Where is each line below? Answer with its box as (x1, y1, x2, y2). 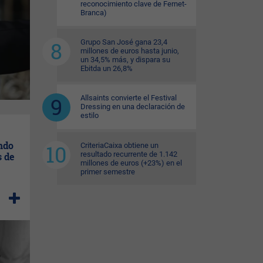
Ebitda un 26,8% (80, 64, 133, 73)
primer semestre (80, 167, 135, 176)
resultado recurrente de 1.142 (80, 150, 177, 159)
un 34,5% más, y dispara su (80, 55, 170, 64)
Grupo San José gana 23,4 (80, 38, 167, 46)
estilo (80, 111, 99, 120)
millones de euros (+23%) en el (80, 159, 182, 167)
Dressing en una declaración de (80, 102, 185, 111)
